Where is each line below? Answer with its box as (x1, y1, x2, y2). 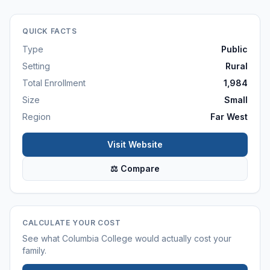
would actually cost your (133, 233, 231, 243)
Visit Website (107, 139, 163, 149)
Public (221, 44, 248, 54)
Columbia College (62, 233, 133, 243)
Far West (210, 111, 248, 122)
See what (22, 233, 62, 243)
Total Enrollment (22, 78, 86, 88)
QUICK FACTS (22, 27, 77, 36)
